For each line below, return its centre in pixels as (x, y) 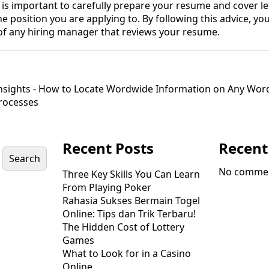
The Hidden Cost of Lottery (123, 227)
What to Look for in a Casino (127, 253)
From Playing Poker (107, 187)
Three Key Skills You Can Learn (131, 174)
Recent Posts (108, 148)
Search (25, 159)
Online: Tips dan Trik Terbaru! (129, 214)
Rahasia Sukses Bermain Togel (131, 201)
